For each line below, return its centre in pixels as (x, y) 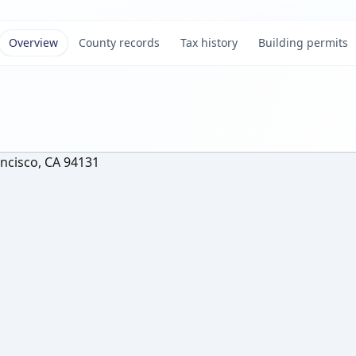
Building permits (303, 43)
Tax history (209, 43)
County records (119, 43)
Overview (33, 43)
